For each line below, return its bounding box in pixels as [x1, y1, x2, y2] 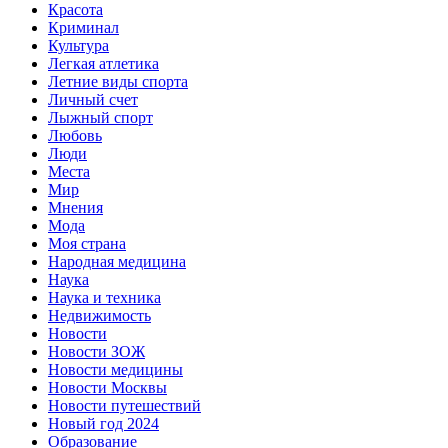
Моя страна [48, 235, 126, 253]
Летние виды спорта [48, 73, 188, 91]
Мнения [48, 199, 103, 217]
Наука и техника [48, 289, 161, 307]
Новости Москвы [48, 379, 167, 397]
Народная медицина [48, 253, 186, 271]
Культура [48, 37, 109, 55]
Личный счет [48, 91, 138, 109]
